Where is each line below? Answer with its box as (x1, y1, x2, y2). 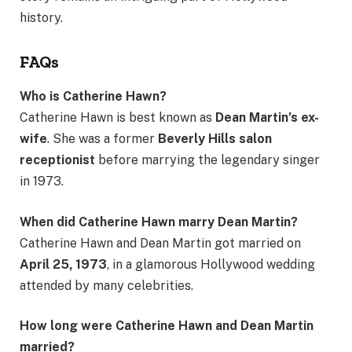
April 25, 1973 (20, 256, 107, 272)
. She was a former (47, 130, 158, 146)
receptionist (20, 152, 95, 167)
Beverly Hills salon (158, 130, 272, 146)
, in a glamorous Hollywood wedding (107, 256, 315, 272)
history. (20, 9, 63, 25)
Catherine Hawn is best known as (20, 109, 215, 125)
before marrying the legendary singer (95, 152, 320, 167)
